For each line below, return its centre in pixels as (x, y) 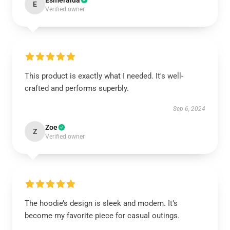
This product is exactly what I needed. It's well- (104, 76)
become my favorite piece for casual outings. (102, 216)
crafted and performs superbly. (77, 88)
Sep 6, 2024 (189, 109)
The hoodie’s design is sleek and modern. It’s (101, 203)
